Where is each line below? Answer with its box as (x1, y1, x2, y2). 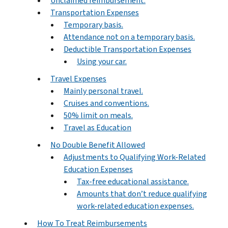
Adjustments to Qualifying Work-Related (64, 151, 206, 162)
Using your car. (77, 55, 127, 67)
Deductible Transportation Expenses (64, 43, 191, 54)
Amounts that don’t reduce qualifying (77, 188, 207, 199)
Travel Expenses (50, 73, 106, 84)
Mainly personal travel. (64, 85, 143, 96)
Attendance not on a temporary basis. (64, 31, 195, 42)
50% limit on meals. (64, 109, 133, 121)
